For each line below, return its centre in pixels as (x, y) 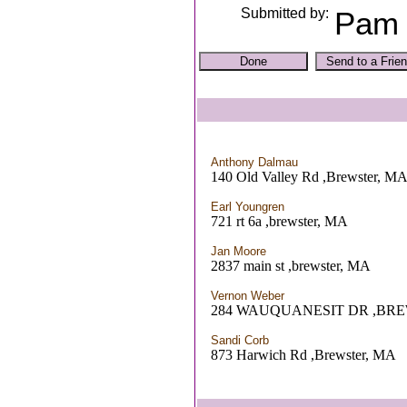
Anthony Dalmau (254, 162)
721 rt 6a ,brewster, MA (279, 221)
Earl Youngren (248, 207)
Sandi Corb (240, 340)
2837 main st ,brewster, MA (291, 266)
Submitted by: (284, 13)
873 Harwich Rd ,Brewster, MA (303, 355)
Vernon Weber (248, 296)
